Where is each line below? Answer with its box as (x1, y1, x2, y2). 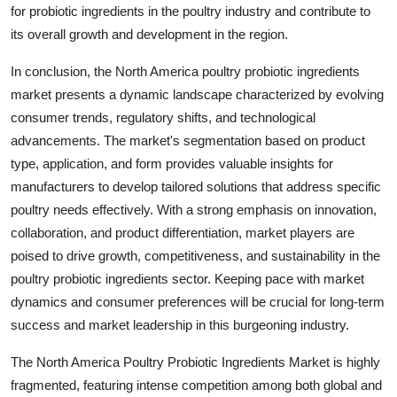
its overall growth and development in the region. (11, 27, 288, 43)
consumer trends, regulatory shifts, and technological (11, 110, 315, 126)
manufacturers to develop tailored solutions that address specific (11, 179, 381, 195)
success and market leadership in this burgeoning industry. (11, 317, 349, 333)
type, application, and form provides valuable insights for (11, 156, 333, 172)
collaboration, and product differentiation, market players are (11, 225, 354, 241)
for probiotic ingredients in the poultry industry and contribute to (11, 4, 370, 19)
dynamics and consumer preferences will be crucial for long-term (11, 294, 385, 310)
